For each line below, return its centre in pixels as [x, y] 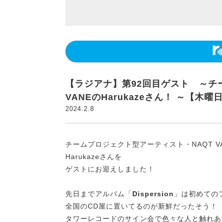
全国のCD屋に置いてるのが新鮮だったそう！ [141, 206]
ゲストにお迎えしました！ [110, 169]
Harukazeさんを [94, 157]
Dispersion [153, 194]
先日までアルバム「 [99, 194]
